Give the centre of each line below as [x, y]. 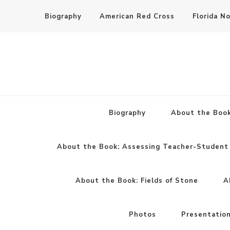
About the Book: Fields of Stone [137, 180]
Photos [142, 214]
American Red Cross [137, 16]
